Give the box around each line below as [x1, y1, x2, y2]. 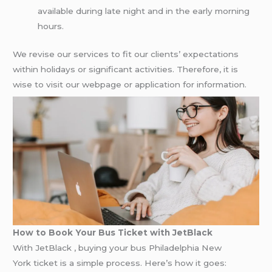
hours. [38, 21, 64, 32]
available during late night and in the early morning [38, 6, 250, 16]
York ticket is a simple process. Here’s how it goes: [13, 257, 227, 268]
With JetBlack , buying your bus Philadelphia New [13, 242, 222, 253]
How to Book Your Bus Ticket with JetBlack [13, 227, 213, 237]
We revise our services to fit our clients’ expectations [13, 49, 239, 59]
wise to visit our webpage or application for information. [13, 79, 247, 89]
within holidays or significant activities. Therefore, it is [13, 64, 239, 74]
